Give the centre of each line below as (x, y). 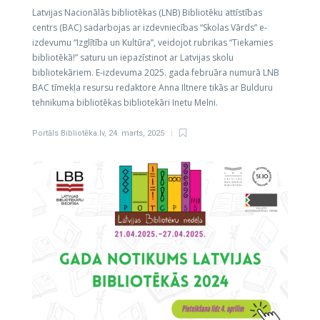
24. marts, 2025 (136, 133)
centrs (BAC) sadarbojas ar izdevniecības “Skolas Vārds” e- (150, 27)
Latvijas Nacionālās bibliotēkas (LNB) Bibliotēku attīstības (147, 12)
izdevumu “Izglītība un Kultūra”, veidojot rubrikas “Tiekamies (152, 42)
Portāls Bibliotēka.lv (68, 133)
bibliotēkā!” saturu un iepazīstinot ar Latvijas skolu (133, 57)
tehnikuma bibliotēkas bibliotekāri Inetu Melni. (125, 102)
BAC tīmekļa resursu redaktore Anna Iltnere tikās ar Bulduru (152, 87)
